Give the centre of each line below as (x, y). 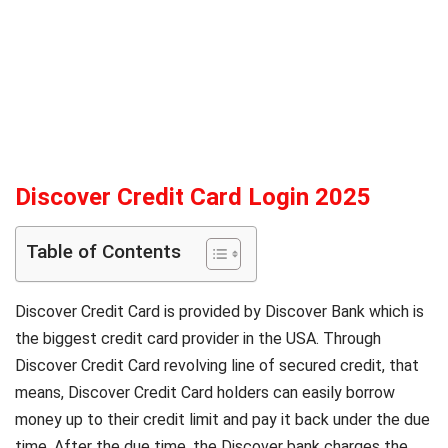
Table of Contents (103, 251)
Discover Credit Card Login (162, 196)
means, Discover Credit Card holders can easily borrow (205, 392)
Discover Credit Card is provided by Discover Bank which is (219, 311)
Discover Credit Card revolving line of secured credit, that (217, 365)
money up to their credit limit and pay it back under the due (222, 419)
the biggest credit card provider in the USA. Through (198, 338)
